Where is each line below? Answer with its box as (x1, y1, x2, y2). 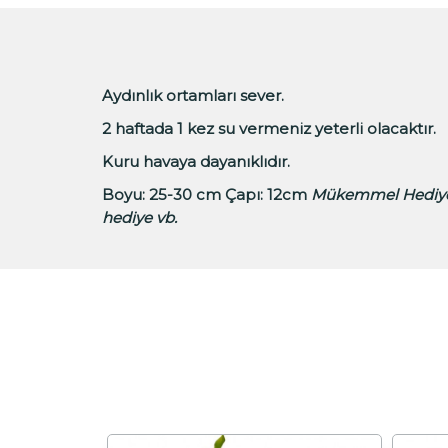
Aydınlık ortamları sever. (102, 85, 284, 105)
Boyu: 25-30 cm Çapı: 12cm (102, 184, 311, 204)
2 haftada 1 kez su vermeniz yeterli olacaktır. (102, 118, 440, 138)
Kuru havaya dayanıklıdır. (102, 151, 290, 171)
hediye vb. (102, 207, 181, 227)
